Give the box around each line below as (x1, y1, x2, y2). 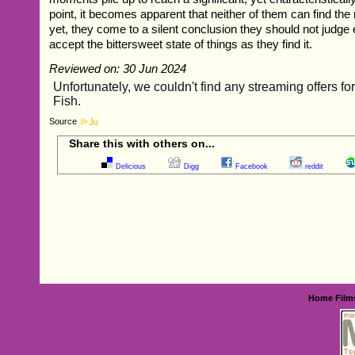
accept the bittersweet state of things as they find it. (49, 36, 313, 51)
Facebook (235, 162, 269, 170)
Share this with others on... (69, 136, 216, 150)
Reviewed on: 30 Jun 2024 (49, 61, 187, 75)
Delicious (116, 162, 147, 170)
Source (49, 116, 78, 126)
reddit (305, 162, 324, 170)
